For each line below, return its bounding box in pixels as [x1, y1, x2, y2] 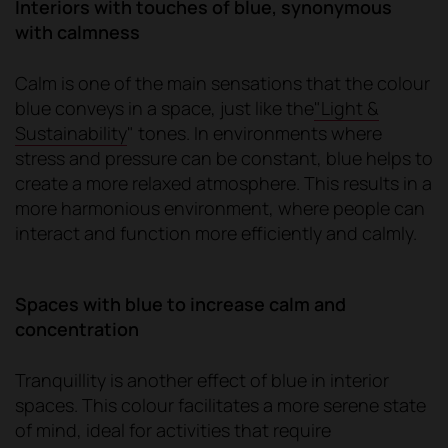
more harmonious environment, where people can [15, 195, 425, 220]
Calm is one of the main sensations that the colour [15, 70, 430, 95]
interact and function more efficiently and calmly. [15, 220, 417, 245]
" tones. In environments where [127, 120, 382, 145]
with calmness [15, 19, 140, 44]
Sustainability [15, 120, 127, 145]
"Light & [314, 95, 379, 120]
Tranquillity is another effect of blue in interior [15, 367, 389, 392]
